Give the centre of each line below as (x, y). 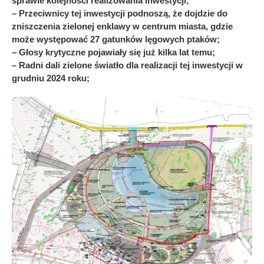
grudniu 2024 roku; (51, 78)
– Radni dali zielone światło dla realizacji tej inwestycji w (127, 65)
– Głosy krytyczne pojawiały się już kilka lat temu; (113, 52)
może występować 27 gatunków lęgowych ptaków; (116, 39)
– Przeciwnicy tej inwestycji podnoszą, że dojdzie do (120, 13)
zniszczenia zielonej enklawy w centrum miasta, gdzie (122, 26)
